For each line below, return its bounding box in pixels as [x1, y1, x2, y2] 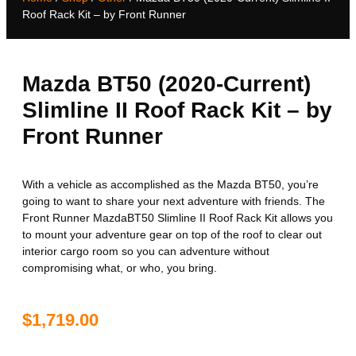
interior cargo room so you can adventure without [22, 244, 269, 257]
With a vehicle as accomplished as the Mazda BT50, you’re [22, 177, 319, 191]
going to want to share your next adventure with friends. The [22, 194, 325, 207]
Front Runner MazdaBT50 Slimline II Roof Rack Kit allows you [22, 211, 333, 224]
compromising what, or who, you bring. [22, 261, 217, 274]
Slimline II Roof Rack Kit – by [22, 97, 332, 122]
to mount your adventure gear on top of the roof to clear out [22, 227, 322, 241]
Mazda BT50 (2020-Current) [22, 71, 311, 96]
